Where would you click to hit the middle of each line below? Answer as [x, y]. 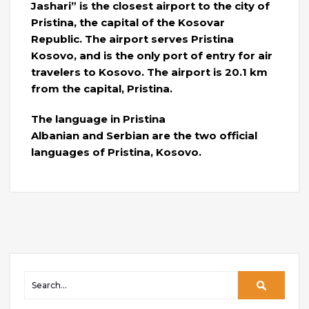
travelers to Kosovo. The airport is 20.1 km [149, 72]
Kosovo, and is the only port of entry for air [152, 55]
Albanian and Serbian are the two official [144, 135]
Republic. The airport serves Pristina [132, 39]
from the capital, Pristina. [102, 88]
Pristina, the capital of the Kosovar [128, 22]
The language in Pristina [98, 119]
